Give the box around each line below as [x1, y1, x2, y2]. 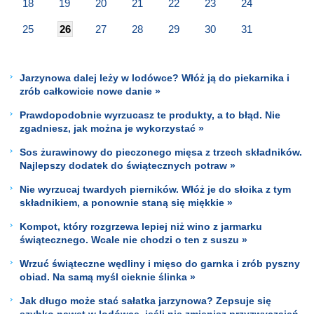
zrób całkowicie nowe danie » [20, 85, 161, 97]
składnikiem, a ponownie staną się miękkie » [20, 196, 233, 208]
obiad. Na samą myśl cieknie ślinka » [20, 271, 196, 282]
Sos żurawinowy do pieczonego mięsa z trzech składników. [20, 146, 302, 158]
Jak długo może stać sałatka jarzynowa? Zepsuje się [20, 294, 271, 306]
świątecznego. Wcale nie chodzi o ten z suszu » [20, 233, 247, 245]
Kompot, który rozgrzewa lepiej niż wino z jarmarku [20, 220, 262, 232]
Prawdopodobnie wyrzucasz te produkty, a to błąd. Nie [20, 109, 280, 121]
